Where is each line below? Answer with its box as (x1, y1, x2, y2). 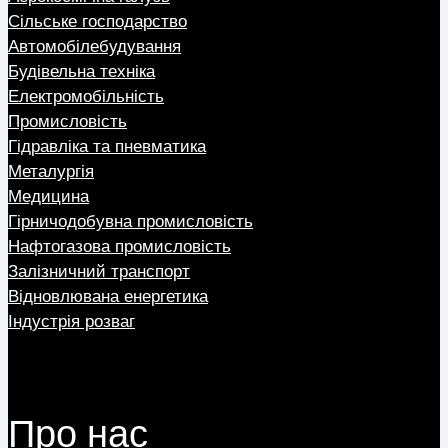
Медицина (8, 187, 89, 207)
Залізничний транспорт (8, 262, 190, 282)
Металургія (8, 162, 94, 182)
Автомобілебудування (8, 37, 181, 57)
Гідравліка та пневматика (8, 137, 206, 157)
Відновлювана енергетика (8, 287, 208, 307)
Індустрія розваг (8, 312, 135, 332)
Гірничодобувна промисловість (8, 212, 253, 232)
